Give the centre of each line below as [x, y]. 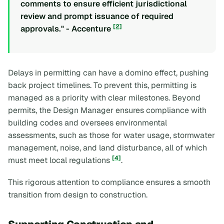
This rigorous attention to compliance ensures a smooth [109, 182]
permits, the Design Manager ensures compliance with [107, 110]
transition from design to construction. [78, 194]
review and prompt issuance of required [97, 16]
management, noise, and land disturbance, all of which [107, 148]
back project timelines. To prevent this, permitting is [102, 85]
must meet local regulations [60, 160]
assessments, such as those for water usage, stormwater [111, 135]
